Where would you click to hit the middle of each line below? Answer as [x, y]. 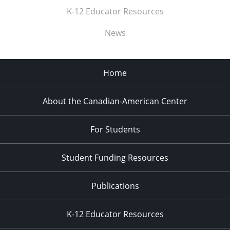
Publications [115, 186]
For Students [115, 130]
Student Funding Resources [115, 158]
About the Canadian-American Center [115, 101]
